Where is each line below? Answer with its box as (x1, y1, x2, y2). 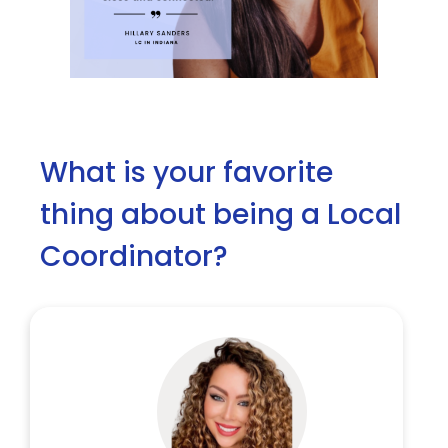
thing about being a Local (40, 195, 401, 235)
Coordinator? (40, 237, 228, 277)
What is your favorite (40, 153, 333, 193)
